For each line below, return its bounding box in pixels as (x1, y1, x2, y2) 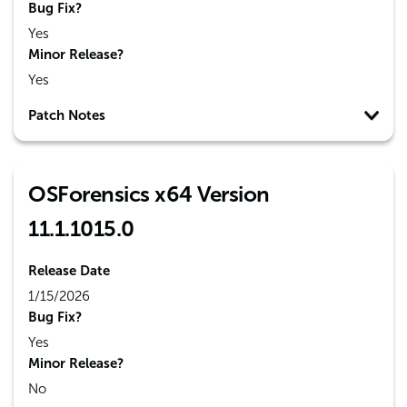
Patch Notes (28, 107, 105, 124)
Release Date (28, 263, 110, 279)
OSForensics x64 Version (28, 181, 270, 207)
